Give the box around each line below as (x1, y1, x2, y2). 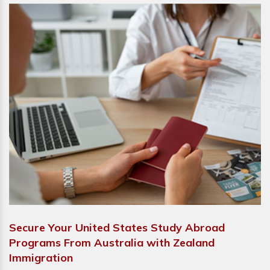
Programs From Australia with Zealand (9, 236, 215, 250)
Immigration (9, 251, 73, 265)
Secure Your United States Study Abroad (9, 221, 225, 235)
